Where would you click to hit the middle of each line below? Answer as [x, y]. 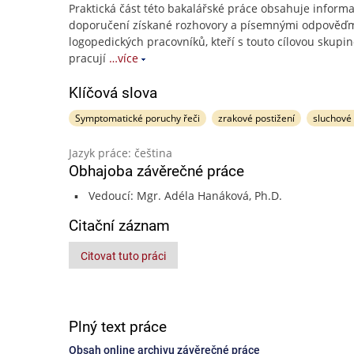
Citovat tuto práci [123, 256]
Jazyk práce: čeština [121, 153]
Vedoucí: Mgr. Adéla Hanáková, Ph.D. [185, 196]
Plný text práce [118, 327]
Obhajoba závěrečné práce [156, 171]
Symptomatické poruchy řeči [137, 118]
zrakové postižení [256, 118]
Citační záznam [119, 226]
